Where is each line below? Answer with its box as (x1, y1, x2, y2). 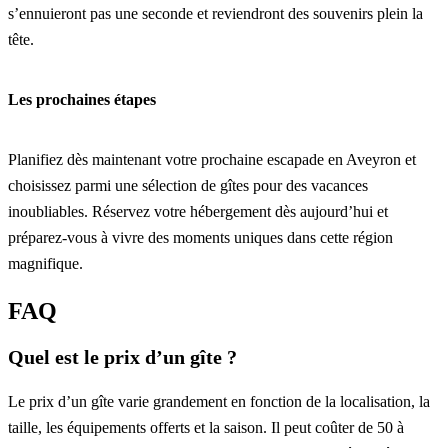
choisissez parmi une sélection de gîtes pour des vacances (8, 176, 368, 194)
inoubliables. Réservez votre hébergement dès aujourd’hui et (8, 202, 388, 220)
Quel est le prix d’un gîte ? (8, 345, 237, 368)
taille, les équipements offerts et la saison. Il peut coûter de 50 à (8, 418, 404, 436)
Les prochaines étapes (8, 91, 156, 109)
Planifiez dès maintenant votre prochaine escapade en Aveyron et (8, 150, 416, 168)
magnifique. (8, 254, 83, 272)
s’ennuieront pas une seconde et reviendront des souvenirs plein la (8, 5, 423, 23)
